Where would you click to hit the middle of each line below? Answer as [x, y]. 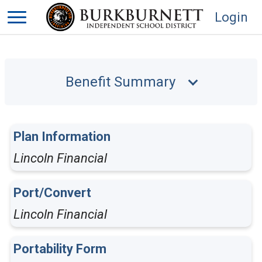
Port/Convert [52, 193]
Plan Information [62, 137]
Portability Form [60, 249]
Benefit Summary [120, 82]
